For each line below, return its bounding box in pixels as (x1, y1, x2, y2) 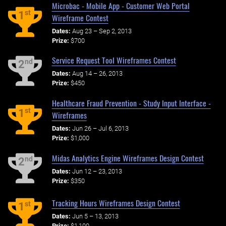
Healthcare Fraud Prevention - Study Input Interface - (51, 97, 211, 109)
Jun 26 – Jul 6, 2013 (72, 124, 129, 132)
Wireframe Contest (51, 11, 108, 24)
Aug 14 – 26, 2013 (72, 70, 123, 78)
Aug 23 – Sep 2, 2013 (72, 27, 132, 35)
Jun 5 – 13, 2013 (72, 212, 119, 220)
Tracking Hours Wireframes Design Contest (51, 196, 180, 209)
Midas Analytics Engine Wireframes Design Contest (51, 151, 204, 164)
